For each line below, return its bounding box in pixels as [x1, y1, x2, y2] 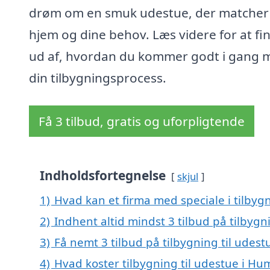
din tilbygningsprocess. [29, 69, 166, 87]
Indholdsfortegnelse [40, 167, 166, 184]
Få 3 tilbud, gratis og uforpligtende [39, 113, 245, 130]
